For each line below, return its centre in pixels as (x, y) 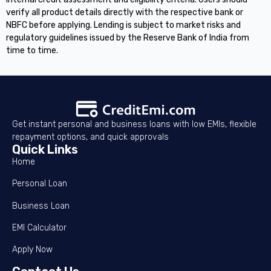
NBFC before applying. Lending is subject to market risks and (123, 25)
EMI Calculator (39, 228)
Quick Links (45, 149)
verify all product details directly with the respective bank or (125, 12)
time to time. (32, 50)
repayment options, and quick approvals (90, 137)
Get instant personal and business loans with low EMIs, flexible (134, 124)
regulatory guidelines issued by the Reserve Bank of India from (128, 38)
